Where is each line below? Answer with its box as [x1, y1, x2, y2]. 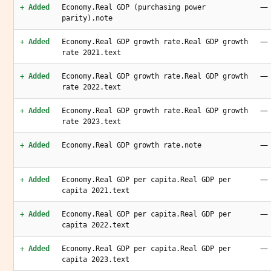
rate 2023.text [62, 117, 121, 126]
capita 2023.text [62, 255, 129, 264]
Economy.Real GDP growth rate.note [62, 141, 201, 149]
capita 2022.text [62, 221, 129, 229]
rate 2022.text [62, 83, 121, 91]
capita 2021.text [62, 186, 129, 195]
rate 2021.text [62, 48, 121, 57]
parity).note [62, 14, 113, 22]
